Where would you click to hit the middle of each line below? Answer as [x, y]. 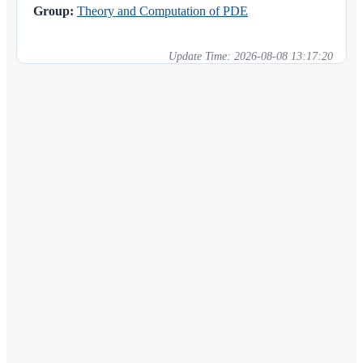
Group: [53, 11]
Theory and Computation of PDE [162, 11]
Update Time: [201, 56]
